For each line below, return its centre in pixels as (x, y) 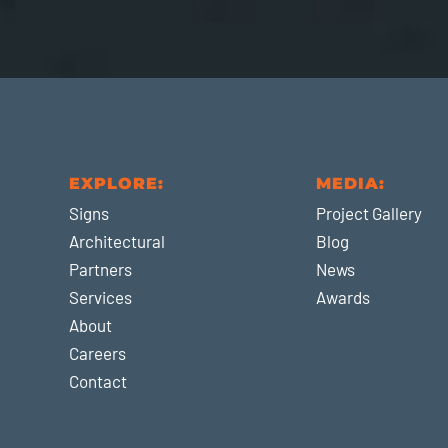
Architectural (117, 241)
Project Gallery (369, 213)
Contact (98, 381)
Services (101, 297)
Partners (101, 269)
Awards (343, 297)
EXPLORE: (117, 184)
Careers (98, 353)
